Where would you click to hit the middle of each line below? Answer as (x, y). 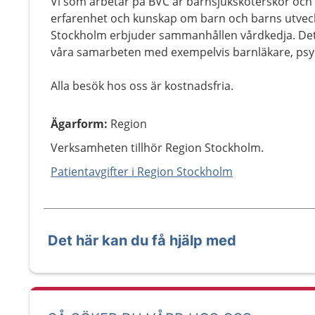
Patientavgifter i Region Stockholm (142, 172)
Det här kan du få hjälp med (142, 240)
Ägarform (77, 124)
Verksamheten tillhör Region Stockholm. (157, 148)
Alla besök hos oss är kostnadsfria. (142, 86)
